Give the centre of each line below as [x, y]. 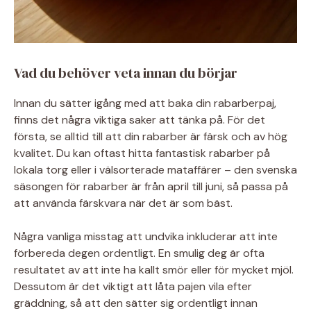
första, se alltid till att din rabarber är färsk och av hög [151, 136]
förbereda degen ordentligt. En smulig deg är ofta [139, 253]
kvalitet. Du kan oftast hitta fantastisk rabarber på [142, 153]
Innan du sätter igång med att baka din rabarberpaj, [145, 103]
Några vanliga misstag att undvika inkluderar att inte [146, 236]
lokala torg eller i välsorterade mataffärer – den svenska [155, 169]
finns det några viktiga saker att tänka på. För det [140, 119]
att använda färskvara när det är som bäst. [123, 203]
